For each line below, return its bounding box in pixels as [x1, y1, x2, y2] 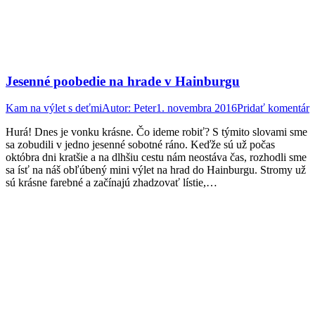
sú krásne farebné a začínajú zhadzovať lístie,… [6, 176, 217, 189]
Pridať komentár [237, 102, 309, 115]
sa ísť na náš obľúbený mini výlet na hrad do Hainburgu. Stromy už [6, 164, 306, 176]
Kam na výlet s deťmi [6, 102, 102, 115]
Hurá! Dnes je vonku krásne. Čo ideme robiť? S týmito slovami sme [6, 126, 307, 139]
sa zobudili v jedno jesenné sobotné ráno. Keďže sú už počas [6, 139, 275, 151]
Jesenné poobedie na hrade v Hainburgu [6, 73, 240, 89]
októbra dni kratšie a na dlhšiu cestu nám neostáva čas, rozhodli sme [6, 151, 307, 164]
